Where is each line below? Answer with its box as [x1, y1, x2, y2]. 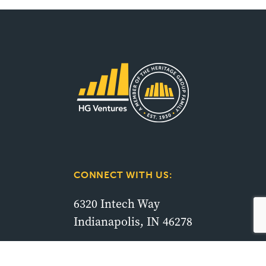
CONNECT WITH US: [74, 169, 173, 180]
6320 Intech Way [74, 196, 160, 212]
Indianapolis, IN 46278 [74, 214, 192, 230]
